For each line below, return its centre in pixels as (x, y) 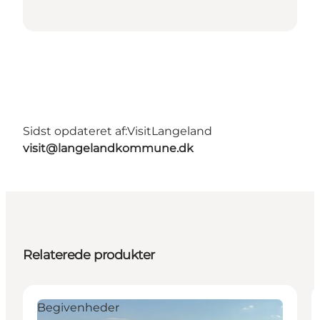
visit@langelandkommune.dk (108, 148)
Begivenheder (78, 307)
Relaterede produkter (89, 255)
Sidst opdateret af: (75, 131)
